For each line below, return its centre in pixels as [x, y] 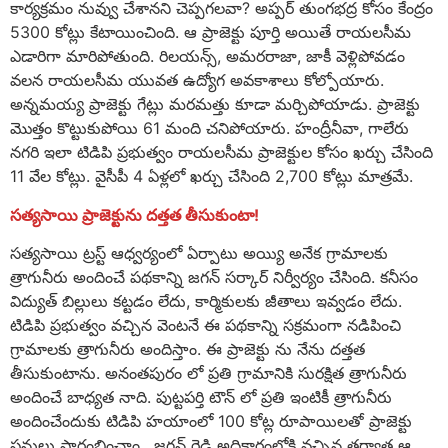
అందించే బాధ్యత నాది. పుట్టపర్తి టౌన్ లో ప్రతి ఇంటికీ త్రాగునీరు [201, 397]
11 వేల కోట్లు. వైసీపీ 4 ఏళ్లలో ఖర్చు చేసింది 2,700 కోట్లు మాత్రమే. [211, 176]
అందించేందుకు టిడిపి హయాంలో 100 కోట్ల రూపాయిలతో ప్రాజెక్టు [211, 421]
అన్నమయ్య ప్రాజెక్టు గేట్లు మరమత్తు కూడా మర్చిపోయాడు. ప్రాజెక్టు [215, 104]
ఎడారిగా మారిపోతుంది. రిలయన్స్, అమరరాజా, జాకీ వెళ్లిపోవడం [207, 56]
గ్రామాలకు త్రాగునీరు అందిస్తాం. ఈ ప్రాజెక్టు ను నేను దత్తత [187, 349]
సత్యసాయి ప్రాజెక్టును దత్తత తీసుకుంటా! [134, 214]
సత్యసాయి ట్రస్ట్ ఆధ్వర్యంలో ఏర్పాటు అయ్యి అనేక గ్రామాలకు [199, 253]
